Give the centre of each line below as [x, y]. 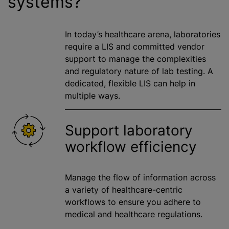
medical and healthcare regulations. [134, 214]
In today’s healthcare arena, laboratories [143, 35]
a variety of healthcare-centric [124, 190]
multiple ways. [93, 96]
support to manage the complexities [135, 59]
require [80, 47]
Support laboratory [129, 131]
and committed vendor [159, 47]
